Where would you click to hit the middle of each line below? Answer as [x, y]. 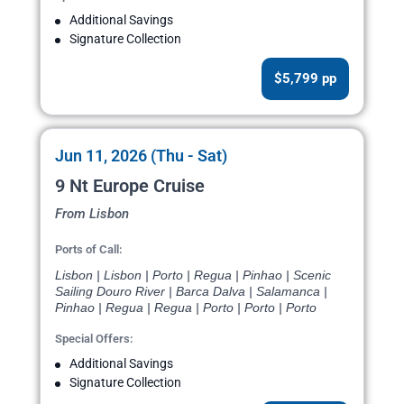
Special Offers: [94, 339]
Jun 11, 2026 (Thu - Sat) [141, 156]
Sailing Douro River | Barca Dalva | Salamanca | [191, 292]
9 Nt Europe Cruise [130, 186]
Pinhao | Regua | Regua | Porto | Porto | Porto [186, 308]
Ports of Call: [89, 250]
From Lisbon [92, 214]
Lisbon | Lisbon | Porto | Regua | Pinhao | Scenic [193, 275]
